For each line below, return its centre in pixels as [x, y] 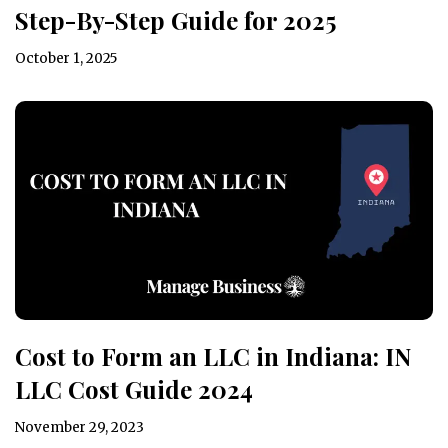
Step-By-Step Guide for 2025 [175, 19]
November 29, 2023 [79, 427]
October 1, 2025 [66, 58]
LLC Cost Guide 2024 [134, 388]
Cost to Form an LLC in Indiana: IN [213, 355]
